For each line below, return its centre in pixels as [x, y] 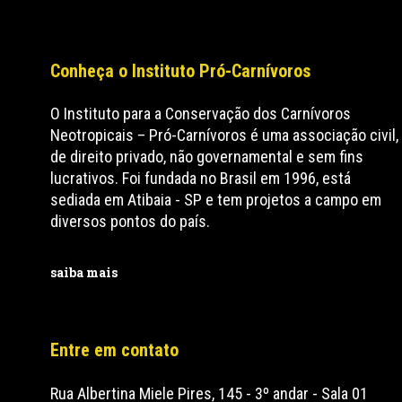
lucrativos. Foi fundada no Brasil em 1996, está [201, 178]
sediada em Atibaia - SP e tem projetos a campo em [216, 200]
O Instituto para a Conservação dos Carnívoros [201, 114]
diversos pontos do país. [131, 221]
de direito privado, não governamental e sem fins [207, 157]
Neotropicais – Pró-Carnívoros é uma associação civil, [225, 135]
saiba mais [84, 272]
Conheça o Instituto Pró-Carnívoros [181, 71]
